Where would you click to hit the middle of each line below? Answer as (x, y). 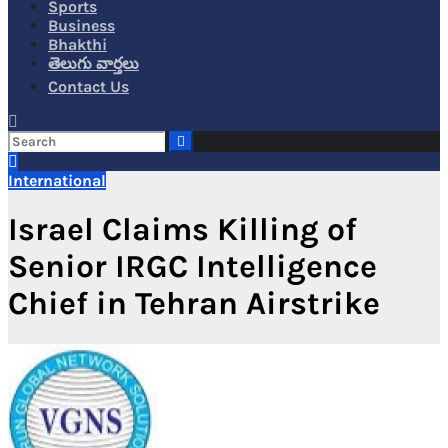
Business (81, 25)
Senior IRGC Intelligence (192, 267)
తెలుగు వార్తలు (93, 63)
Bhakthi (77, 44)
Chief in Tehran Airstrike (194, 304)
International (57, 180)
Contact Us (88, 86)
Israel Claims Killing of (182, 230)
